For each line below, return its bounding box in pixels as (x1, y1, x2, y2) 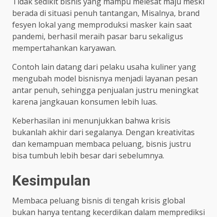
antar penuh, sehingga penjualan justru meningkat (12, 84, 199, 95)
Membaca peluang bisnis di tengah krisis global (12, 195, 185, 206)
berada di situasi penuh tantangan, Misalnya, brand (12, 7, 200, 18)
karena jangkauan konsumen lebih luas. (12, 96, 157, 107)
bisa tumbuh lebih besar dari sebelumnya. (12, 150, 164, 161)
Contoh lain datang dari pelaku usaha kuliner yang (12, 61, 196, 72)
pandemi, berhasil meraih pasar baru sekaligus (12, 31, 183, 42)
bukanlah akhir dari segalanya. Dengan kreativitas (12, 126, 195, 138)
